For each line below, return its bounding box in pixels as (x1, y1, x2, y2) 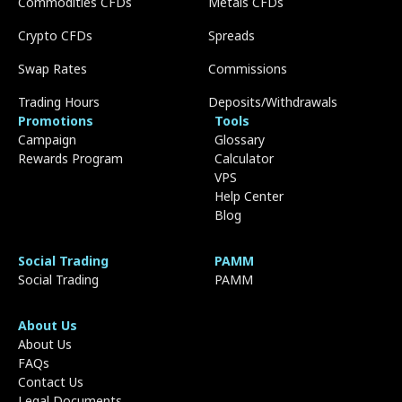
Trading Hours (18, 93, 100, 111)
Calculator (214, 150, 274, 168)
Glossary (214, 131, 265, 149)
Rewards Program (18, 150, 123, 168)
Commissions (208, 60, 287, 78)
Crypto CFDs (18, 27, 92, 45)
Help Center (214, 188, 284, 205)
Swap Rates (18, 60, 87, 78)
